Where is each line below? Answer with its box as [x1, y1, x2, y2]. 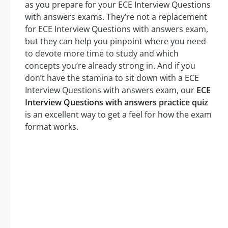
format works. [25, 121, 78, 133]
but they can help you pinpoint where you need [25, 36, 206, 47]
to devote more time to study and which [25, 48, 179, 60]
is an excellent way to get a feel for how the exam [25, 109, 212, 121]
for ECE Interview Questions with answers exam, [25, 23, 208, 35]
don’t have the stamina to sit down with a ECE [25, 72, 199, 84]
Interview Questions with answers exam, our [25, 84, 196, 96]
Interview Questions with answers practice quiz [25, 97, 208, 108]
